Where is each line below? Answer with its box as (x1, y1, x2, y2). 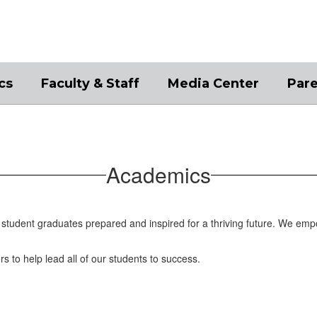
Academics (106, 159, 211, 190)
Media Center (168, 76, 259, 91)
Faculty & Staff (41, 76, 139, 91)
